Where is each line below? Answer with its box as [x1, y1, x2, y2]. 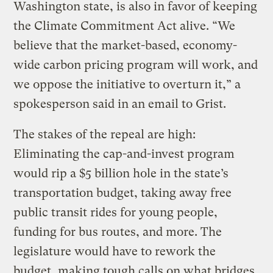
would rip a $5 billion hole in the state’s [13, 166, 229, 181]
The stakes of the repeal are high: [13, 127, 196, 142]
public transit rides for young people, [13, 205, 218, 220]
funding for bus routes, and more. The [13, 225, 222, 239]
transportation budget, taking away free [13, 186, 232, 200]
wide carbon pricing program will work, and [13, 58, 258, 73]
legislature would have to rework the [13, 244, 216, 259]
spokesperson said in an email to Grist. [13, 97, 230, 112]
